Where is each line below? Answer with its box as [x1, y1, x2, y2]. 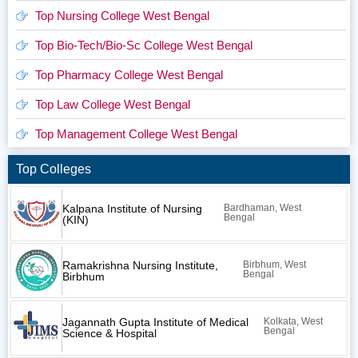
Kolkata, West [263, 316, 323, 328]
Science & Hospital [62, 327, 157, 340]
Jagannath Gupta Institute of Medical [62, 316, 249, 329]
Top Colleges [16, 161, 91, 176]
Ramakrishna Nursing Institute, [62, 258, 218, 272]
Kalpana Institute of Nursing [62, 201, 202, 215]
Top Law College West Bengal [34, 97, 190, 111]
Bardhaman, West [223, 201, 301, 213]
